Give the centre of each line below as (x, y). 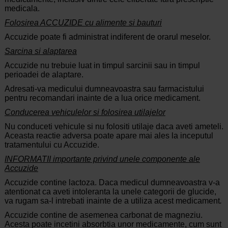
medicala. (22, 9)
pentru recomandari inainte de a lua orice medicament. (102, 98)
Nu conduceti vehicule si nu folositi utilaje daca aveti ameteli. (114, 127)
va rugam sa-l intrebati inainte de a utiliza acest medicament (112, 201)
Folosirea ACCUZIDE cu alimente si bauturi (83, 23)
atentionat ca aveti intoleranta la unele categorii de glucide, (110, 192)
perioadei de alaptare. (44, 75)
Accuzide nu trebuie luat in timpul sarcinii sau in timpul (102, 66)
